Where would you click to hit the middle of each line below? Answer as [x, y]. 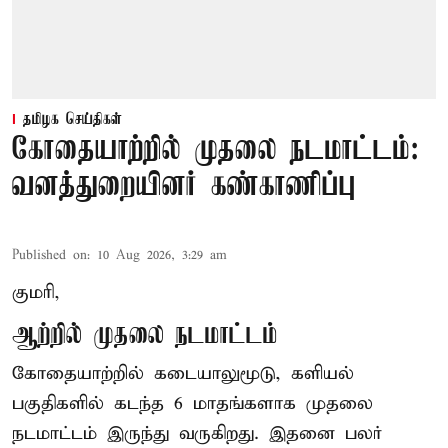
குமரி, [36, 293]
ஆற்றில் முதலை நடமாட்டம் [145, 336]
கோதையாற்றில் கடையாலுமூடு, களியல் [183, 374]
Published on [49, 256]
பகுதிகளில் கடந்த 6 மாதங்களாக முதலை [192, 404]
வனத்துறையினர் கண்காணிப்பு [184, 187]
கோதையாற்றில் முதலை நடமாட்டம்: [215, 151]
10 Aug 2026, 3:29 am [162, 256]
